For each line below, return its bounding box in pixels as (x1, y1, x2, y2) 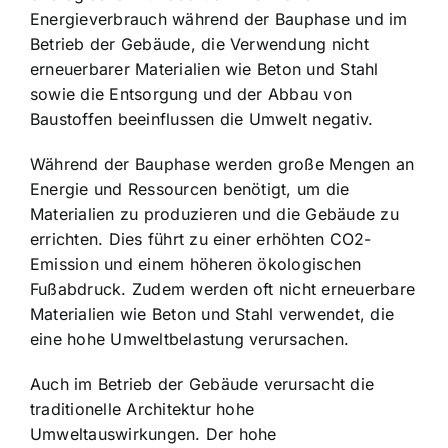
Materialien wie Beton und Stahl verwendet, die (30, 303, 395, 324)
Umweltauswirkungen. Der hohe (30, 423, 277, 444)
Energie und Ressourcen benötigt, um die (30, 178, 350, 199)
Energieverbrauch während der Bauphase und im (30, 8, 408, 29)
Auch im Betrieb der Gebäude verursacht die (30, 373, 375, 394)
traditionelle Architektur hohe (30, 398, 255, 419)
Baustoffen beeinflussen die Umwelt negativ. (30, 108, 374, 129)
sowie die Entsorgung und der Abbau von (30, 83, 353, 104)
